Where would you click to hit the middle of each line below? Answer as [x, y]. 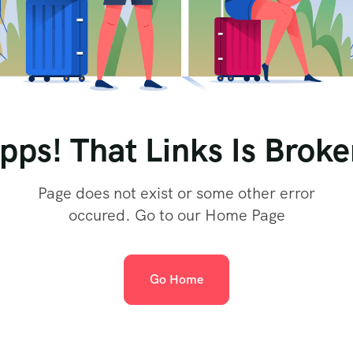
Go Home [176, 279]
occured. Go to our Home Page [176, 215]
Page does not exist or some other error [176, 193]
